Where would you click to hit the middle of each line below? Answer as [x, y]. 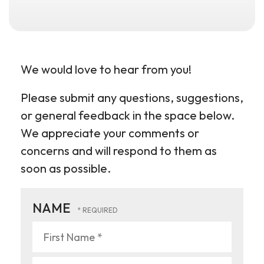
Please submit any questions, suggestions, [132, 98]
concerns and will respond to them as [119, 151]
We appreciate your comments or [110, 133]
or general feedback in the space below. [128, 115]
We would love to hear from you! [106, 69]
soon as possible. [66, 168]
